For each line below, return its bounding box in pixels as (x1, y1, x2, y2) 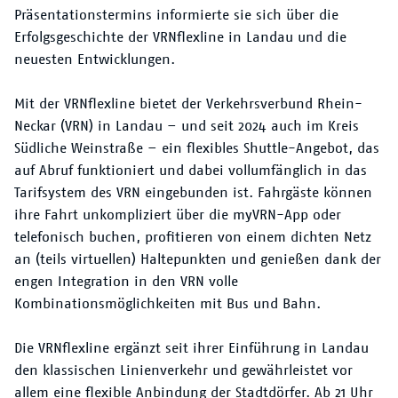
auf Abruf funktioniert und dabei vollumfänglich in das (14, 163, 367, 178)
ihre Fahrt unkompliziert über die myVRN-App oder (14, 207, 341, 222)
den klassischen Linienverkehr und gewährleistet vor (14, 362, 353, 378)
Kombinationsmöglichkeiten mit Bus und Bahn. (14, 296, 321, 311)
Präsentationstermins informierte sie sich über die (14, 7, 338, 22)
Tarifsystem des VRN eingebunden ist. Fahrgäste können (14, 185, 372, 200)
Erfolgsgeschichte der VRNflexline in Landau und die (14, 29, 346, 44)
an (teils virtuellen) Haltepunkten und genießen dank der (14, 251, 381, 267)
